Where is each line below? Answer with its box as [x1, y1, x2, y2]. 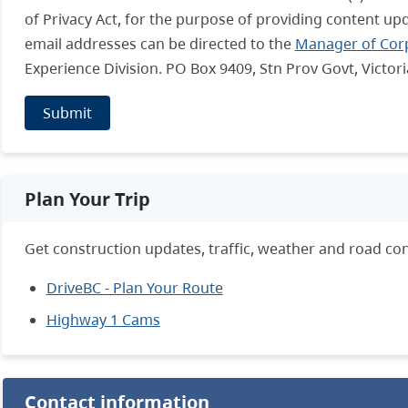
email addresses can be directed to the [24, 34, 295, 55]
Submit [42, 103, 92, 124]
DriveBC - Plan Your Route [46, 278, 223, 299]
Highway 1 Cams [46, 310, 160, 331]
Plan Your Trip [24, 187, 150, 212]
